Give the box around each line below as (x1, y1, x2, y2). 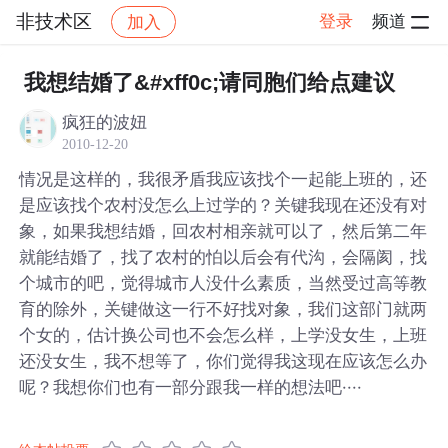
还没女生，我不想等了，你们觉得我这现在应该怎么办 (19, 350, 428, 371)
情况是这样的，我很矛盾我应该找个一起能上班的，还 (19, 168, 428, 189)
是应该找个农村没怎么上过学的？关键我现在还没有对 (19, 194, 428, 215)
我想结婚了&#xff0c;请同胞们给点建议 (23, 70, 395, 95)
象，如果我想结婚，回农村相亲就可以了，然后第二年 (19, 220, 428, 241)
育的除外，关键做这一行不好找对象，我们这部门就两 (19, 298, 428, 319)
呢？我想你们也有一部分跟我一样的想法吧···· (19, 376, 363, 397)
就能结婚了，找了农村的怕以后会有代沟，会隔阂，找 (19, 246, 428, 267)
